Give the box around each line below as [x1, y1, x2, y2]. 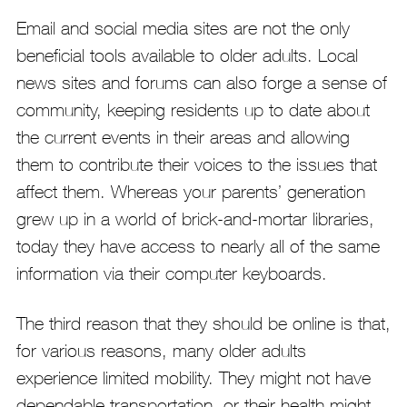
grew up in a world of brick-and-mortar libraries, [15, 208, 374, 230]
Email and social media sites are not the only [15, 17, 350, 39]
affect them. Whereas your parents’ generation [15, 181, 365, 203]
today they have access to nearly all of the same [15, 235, 380, 257]
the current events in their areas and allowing [15, 126, 350, 148]
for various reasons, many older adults [15, 340, 306, 362]
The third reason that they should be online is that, [15, 313, 391, 334]
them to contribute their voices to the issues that [15, 154, 377, 175]
